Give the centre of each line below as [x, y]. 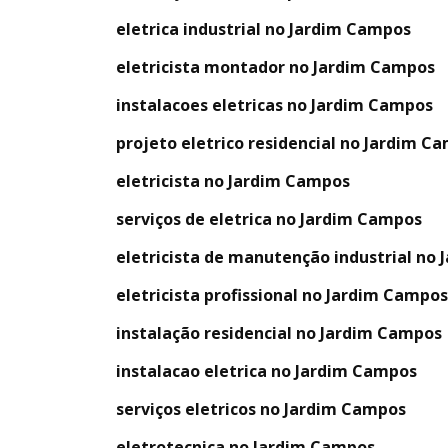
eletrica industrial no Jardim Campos [263, 28]
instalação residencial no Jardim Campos [279, 332]
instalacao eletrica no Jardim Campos [266, 370]
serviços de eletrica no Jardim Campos [269, 218]
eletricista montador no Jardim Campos [275, 66]
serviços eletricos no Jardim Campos [261, 408]
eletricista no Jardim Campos [233, 180]
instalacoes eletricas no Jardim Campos [274, 104]
